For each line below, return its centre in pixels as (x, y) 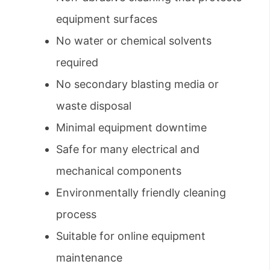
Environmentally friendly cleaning (141, 193)
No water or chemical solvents (134, 41)
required (77, 63)
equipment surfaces (107, 19)
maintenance (89, 258)
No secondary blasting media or (137, 84)
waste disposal (94, 106)
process (76, 215)
